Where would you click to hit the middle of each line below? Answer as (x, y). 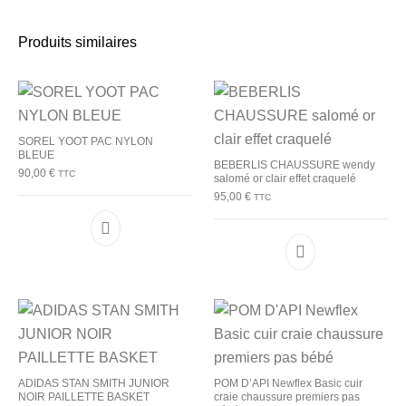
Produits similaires (78, 43)
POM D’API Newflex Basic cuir (288, 384)
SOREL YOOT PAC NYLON (86, 142)
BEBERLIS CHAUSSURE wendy (295, 165)
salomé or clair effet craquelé (285, 179)
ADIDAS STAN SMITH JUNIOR (94, 384)
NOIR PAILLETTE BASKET (84, 397)
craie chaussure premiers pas (287, 397)
